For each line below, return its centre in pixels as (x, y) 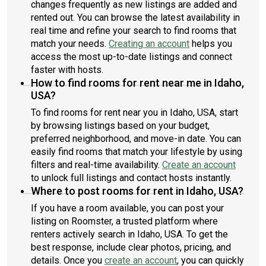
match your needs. (70, 44)
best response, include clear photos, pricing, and (131, 247)
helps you (211, 44)
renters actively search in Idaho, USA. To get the (129, 234)
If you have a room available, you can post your (127, 208)
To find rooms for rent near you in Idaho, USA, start (134, 113)
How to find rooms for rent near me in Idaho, (137, 83)
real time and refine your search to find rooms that (134, 31)
